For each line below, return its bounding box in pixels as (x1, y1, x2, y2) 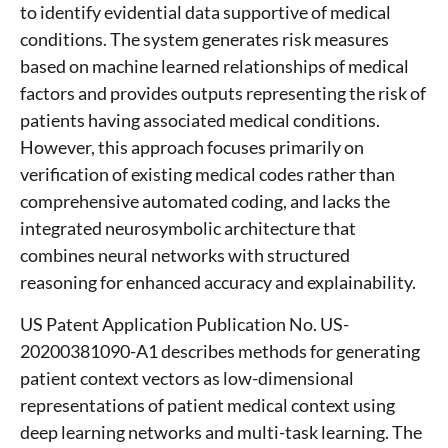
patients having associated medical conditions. (20, 109, 380, 132)
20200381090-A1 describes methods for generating (20, 340, 420, 363)
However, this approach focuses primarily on (20, 136, 364, 159)
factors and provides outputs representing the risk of (20, 82, 426, 105)
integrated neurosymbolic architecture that (20, 217, 356, 240)
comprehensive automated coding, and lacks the (20, 190, 390, 213)
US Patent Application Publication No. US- (20, 313, 349, 336)
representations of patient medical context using (20, 394, 395, 417)
